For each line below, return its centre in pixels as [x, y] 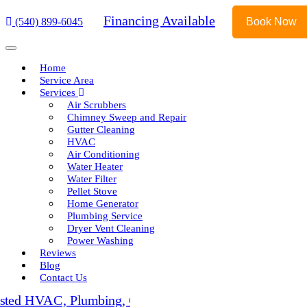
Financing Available [159, 21]
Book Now [285, 22]
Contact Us [63, 278]
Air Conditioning [103, 154]
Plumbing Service [105, 216]
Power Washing [100, 241]
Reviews [58, 253]
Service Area [67, 80]
